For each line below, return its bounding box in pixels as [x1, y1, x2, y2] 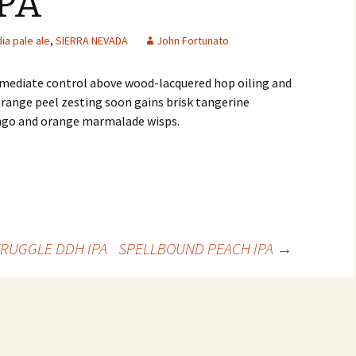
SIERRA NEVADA [56, 33, 128, 48]
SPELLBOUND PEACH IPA [118, 238, 277, 259]
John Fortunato [157, 33, 229, 48]
